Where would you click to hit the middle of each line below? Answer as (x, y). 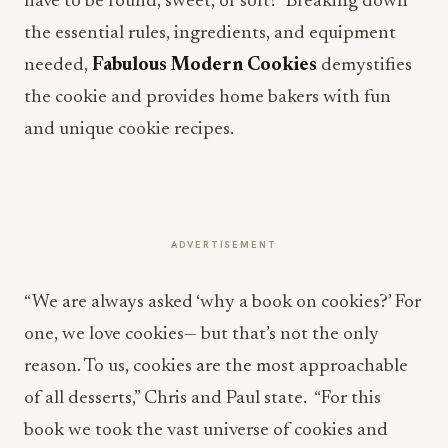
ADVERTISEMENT (224, 244)
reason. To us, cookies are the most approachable (216, 366)
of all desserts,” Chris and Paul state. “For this (202, 398)
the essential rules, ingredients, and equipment (210, 33)
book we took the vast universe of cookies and (206, 430)
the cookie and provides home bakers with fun (207, 97)
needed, (58, 65)
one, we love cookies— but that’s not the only (201, 334)
